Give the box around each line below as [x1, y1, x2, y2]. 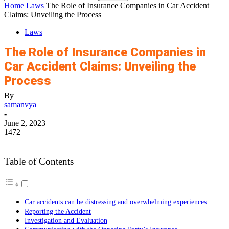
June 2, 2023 [4, 119, 45, 127]
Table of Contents [4, 156, 74, 167]
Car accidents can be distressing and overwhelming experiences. [25, 198, 209, 207]
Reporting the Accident [25, 207, 91, 216]
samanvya [4, 100, 36, 109]
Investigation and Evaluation [25, 216, 107, 225]
